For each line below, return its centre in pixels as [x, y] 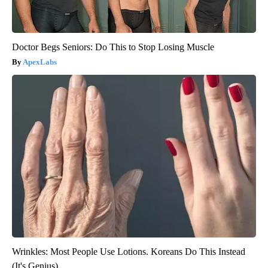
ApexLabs [40, 62]
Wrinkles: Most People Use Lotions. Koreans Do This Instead [129, 251]
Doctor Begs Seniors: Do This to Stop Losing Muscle [113, 47]
